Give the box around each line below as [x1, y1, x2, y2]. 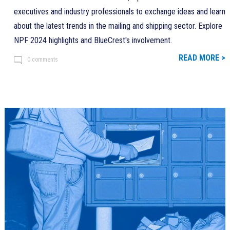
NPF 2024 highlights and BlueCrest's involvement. [13, 35, 172, 45]
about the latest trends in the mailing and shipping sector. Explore [13, 21, 222, 31]
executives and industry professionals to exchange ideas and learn [13, 6, 225, 16]
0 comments [27, 55, 58, 63]
